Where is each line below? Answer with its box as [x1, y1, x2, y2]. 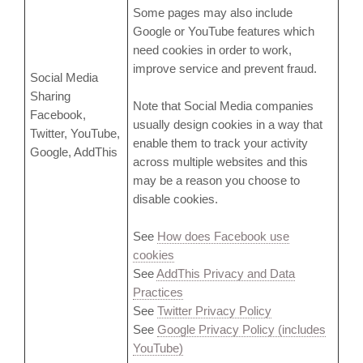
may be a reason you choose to [133, 174, 300, 187]
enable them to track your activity [133, 137, 308, 150]
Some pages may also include [133, 6, 293, 19]
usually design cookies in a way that [133, 118, 322, 131]
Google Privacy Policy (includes [157, 323, 326, 336]
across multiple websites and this [133, 156, 308, 169]
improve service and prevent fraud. [133, 62, 317, 75]
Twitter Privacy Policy [157, 305, 271, 318]
